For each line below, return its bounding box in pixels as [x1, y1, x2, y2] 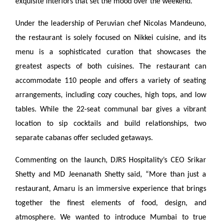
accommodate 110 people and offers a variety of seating [15, 77, 206, 85]
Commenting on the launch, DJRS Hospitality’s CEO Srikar [15, 156, 206, 164]
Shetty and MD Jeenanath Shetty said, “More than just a [15, 171, 206, 179]
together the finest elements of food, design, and [15, 199, 206, 207]
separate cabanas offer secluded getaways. [15, 134, 153, 142]
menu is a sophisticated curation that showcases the [15, 48, 206, 56]
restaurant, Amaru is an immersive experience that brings [15, 185, 206, 193]
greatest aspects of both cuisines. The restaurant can [15, 63, 206, 71]
